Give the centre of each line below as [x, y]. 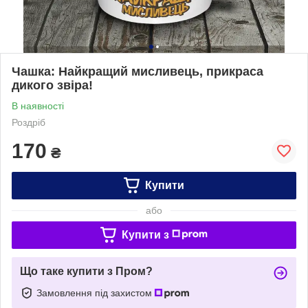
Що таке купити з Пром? [86, 271]
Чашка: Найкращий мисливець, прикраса [137, 71]
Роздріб [29, 122]
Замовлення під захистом [96, 293]
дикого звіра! [52, 85]
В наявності [38, 106]
